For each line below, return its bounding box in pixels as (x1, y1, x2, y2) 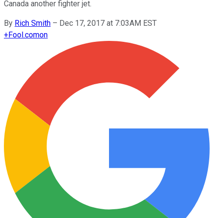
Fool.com (8, 30, 39, 39)
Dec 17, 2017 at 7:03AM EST (59, 18, 157, 28)
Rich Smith (15, 18, 51, 28)
